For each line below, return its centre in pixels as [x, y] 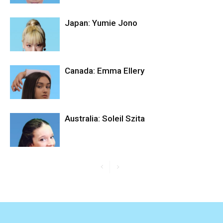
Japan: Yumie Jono [101, 23]
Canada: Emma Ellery [105, 70]
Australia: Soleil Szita [105, 118]
